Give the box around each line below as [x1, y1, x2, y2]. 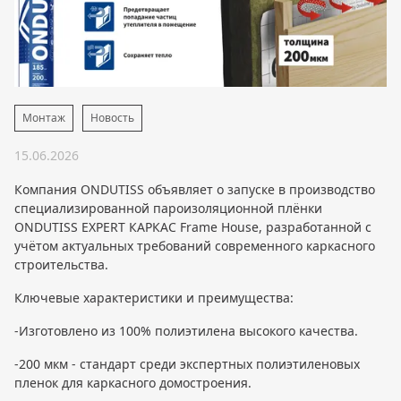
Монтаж [22, 109, 65, 125]
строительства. [14, 255, 108, 273]
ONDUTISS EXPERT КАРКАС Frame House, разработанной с [14, 218, 371, 235]
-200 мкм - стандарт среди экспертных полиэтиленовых [14, 354, 360, 372]
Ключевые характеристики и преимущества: [14, 288, 294, 306]
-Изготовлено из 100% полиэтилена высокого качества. [14, 321, 358, 339]
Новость [90, 109, 134, 125]
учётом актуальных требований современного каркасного [14, 236, 375, 254]
